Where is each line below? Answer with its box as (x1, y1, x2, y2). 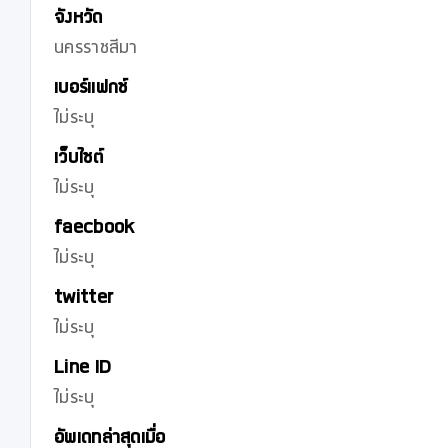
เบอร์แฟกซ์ (54, 81, 128, 101)
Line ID (54, 361, 112, 381)
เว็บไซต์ (54, 151, 103, 171)
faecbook (54, 221, 135, 241)
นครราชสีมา (54, 41, 138, 61)
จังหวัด (54, 11, 103, 31)
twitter (54, 291, 114, 311)
